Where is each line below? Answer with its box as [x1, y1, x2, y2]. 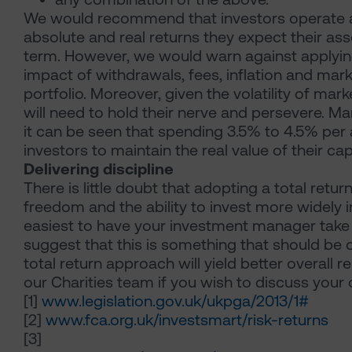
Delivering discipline [24, 159, 174, 178]
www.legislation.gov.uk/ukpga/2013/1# [42, 291, 309, 310]
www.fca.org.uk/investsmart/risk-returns [46, 310, 328, 329]
